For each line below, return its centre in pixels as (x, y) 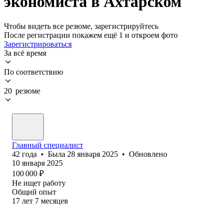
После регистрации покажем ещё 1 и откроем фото (91, 35)
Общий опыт (34, 192)
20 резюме (22, 91)
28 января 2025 (93, 154)
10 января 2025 (37, 163)
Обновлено (148, 154)
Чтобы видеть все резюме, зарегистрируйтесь (81, 26)
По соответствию (34, 72)
